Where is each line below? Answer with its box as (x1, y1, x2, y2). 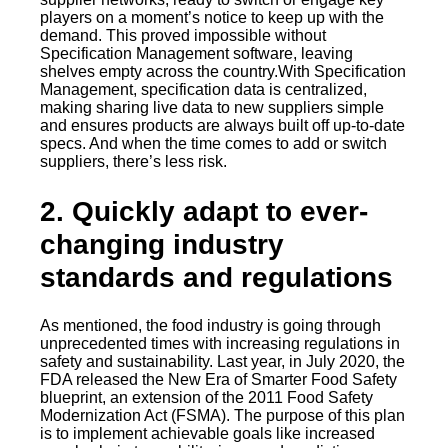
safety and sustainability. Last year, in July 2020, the (40, 352, 405, 370)
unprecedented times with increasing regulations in (40, 334, 400, 352)
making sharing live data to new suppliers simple (40, 99, 384, 117)
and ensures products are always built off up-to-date (40, 117, 405, 135)
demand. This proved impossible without (40, 27, 326, 45)
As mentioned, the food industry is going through (40, 316, 381, 334)
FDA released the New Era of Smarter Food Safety (40, 370, 397, 388)
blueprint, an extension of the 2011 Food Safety (40, 388, 373, 406)
